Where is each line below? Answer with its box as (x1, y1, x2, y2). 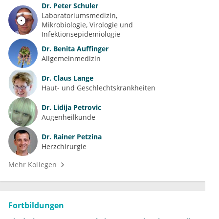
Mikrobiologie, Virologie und (42, 20, 133, 30)
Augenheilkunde (42, 112, 95, 122)
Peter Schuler (51, 1, 98, 11)
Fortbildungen (8, 200, 64, 211)
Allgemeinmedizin (42, 53, 101, 63)
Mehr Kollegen (8, 160, 57, 170)
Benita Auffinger (51, 44, 109, 53)
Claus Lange (51, 73, 93, 83)
